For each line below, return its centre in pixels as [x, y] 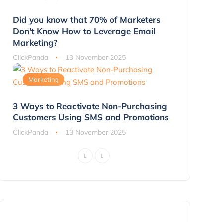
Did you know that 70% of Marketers [86, 19]
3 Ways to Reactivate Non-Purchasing [90, 106]
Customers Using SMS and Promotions [91, 117]
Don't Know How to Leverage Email [84, 31]
